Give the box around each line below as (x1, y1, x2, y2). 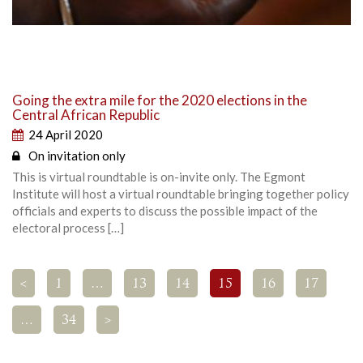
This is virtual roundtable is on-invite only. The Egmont (12, 169, 305, 185)
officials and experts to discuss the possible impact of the (12, 203, 318, 219)
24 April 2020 (28, 127, 103, 143)
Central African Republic (12, 106, 160, 124)
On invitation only (28, 148, 126, 164)
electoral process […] (12, 220, 124, 236)
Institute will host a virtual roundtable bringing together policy (12, 186, 349, 202)
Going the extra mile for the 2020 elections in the (12, 92, 307, 109)
